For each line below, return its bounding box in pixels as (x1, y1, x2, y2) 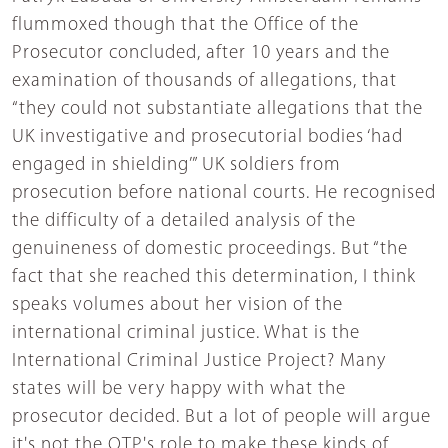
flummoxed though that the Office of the (12, 15, 359, 35)
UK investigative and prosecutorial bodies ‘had (12, 127, 403, 147)
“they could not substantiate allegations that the (12, 99, 423, 119)
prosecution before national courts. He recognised (12, 183, 436, 203)
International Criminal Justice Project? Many (12, 351, 386, 371)
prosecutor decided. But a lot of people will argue (12, 407, 431, 427)
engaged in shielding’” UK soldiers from (12, 155, 341, 175)
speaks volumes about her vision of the (12, 295, 343, 315)
